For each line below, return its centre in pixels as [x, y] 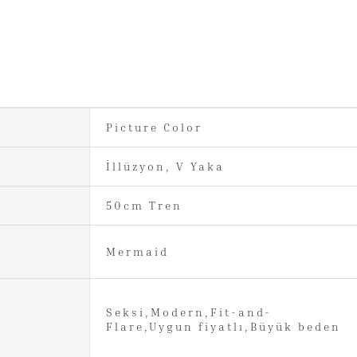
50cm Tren [144, 205]
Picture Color [154, 127]
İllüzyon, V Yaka [165, 166]
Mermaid [137, 251]
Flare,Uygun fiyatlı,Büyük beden [223, 326]
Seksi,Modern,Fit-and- [188, 312]
